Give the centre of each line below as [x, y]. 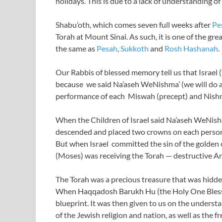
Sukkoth [135, 48]
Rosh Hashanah [191, 48]
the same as [76, 48]
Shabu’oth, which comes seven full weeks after [134, 25]
